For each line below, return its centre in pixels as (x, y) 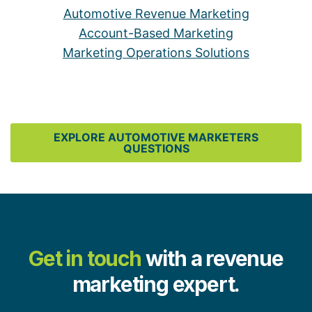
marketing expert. (156, 284)
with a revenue (214, 259)
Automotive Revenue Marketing (156, 14)
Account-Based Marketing (156, 33)
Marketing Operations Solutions (156, 53)
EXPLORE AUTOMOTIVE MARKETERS (156, 138)
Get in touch (85, 259)
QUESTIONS (156, 149)
